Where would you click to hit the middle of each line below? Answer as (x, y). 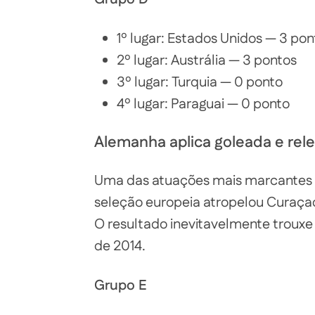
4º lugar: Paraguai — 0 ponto (203, 104)
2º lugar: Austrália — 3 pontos (207, 61)
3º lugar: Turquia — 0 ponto (200, 83)
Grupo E (121, 286)
